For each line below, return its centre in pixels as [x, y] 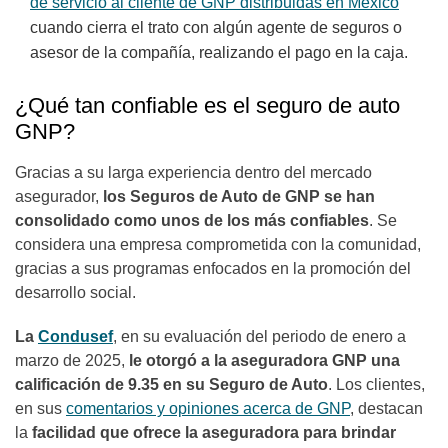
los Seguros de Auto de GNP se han [239, 197]
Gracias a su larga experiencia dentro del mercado [193, 173]
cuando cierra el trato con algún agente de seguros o [216, 28]
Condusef [75, 337]
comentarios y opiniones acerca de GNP [208, 409]
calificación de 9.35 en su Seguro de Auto [171, 385]
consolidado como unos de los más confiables [192, 221]
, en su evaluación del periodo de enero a [259, 337]
